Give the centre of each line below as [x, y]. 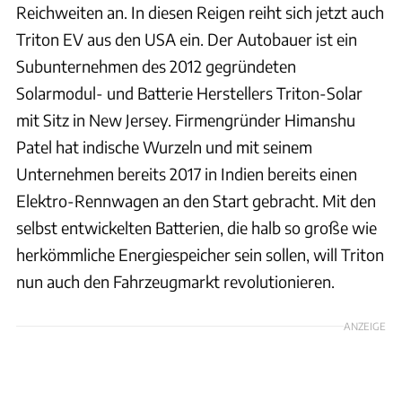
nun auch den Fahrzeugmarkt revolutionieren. [175, 281]
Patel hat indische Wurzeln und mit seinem [164, 146]
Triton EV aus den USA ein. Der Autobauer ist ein [187, 39]
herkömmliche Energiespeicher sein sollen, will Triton [200, 254]
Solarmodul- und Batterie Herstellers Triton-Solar [189, 92]
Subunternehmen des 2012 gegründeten [156, 66]
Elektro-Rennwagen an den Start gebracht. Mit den [196, 200]
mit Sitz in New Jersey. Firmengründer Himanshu [186, 119]
